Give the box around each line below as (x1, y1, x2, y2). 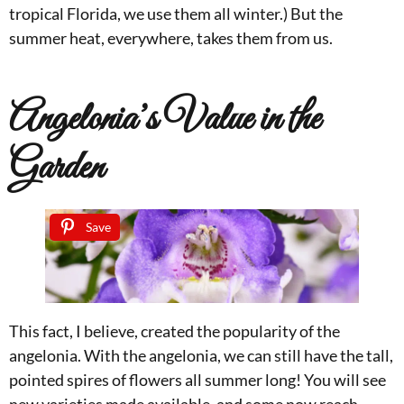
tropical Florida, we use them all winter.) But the (9, 4, 343, 23)
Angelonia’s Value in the (9, 95, 320, 145)
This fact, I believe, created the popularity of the (9, 321, 340, 342)
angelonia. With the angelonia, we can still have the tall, (9, 345, 393, 366)
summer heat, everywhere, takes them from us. (9, 28, 333, 48)
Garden (9, 143, 104, 194)
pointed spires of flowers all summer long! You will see (9, 370, 386, 390)
